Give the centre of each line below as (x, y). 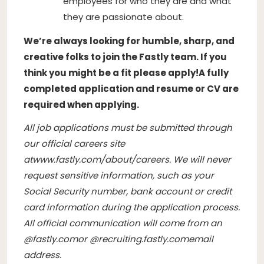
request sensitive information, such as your (119, 175)
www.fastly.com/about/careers (101, 159)
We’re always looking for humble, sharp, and (129, 41)
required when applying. (81, 104)
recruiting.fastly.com (143, 239)
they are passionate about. (123, 16)
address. (42, 255)
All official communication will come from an (123, 223)
